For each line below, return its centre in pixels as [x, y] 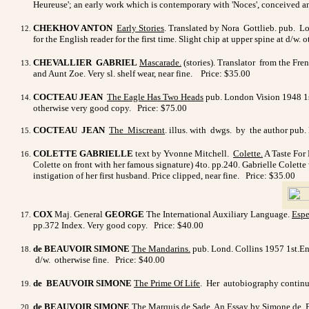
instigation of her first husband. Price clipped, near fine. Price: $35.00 [164, 175]
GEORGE [124, 214]
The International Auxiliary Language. [218, 214]
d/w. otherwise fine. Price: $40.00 [99, 259]
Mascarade [159, 62]
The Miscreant [137, 130]
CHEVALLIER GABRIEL [85, 62]
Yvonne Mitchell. [198, 153]
